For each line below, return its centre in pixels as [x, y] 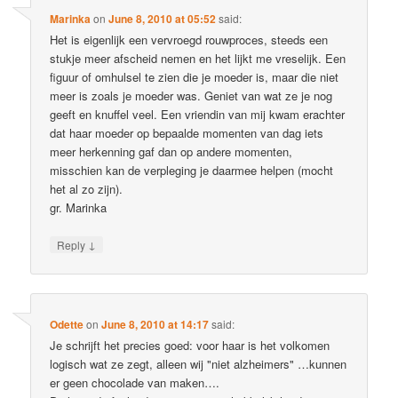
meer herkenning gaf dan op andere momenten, [171, 152]
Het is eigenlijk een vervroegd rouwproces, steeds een [189, 40]
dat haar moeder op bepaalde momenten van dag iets [187, 133]
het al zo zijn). [87, 189]
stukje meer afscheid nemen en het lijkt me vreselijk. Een [198, 59]
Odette [67, 324]
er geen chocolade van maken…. [135, 382]
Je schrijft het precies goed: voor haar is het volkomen [190, 345]
